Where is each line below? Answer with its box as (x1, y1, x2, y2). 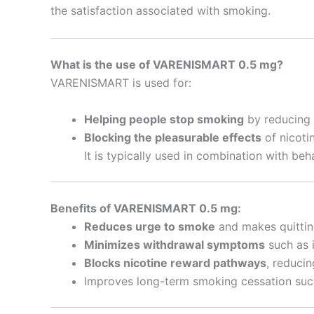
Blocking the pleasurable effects (84, 130, 261, 144)
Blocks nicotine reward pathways (84, 255, 266, 270)
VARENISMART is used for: (50, 76, 191, 90)
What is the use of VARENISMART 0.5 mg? (50, 57, 283, 72)
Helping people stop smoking (84, 111, 244, 126)
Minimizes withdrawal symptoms (84, 237, 265, 252)
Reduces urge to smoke (84, 219, 215, 233)
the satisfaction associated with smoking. (50, 4, 271, 18)
